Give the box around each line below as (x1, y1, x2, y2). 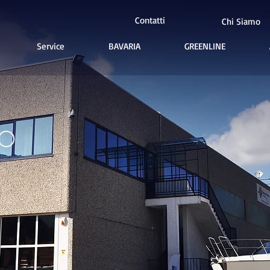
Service (37, 40, 64, 52)
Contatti (134, 14, 165, 26)
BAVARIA (108, 40, 140, 52)
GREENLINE (184, 40, 225, 52)
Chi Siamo (221, 16, 260, 27)
